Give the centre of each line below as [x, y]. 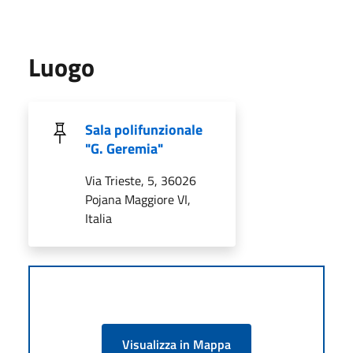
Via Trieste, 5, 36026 [141, 180]
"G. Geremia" [124, 148]
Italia [98, 218]
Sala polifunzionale [144, 129]
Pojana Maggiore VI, [138, 199]
